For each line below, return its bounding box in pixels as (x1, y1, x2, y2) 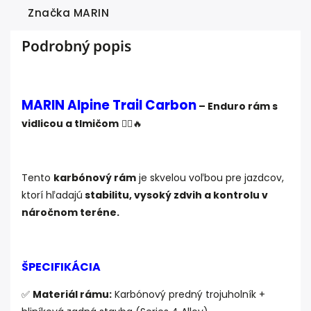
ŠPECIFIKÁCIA (22, 259, 101, 276)
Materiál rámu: (33, 287, 112, 302)
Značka (28, 6, 70, 21)
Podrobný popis (22, 36, 131, 56)
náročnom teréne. (22, 205, 119, 220)
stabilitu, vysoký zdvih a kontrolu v (83, 188, 268, 203)
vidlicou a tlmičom (22, 117, 119, 131)
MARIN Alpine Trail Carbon (22, 96, 196, 115)
